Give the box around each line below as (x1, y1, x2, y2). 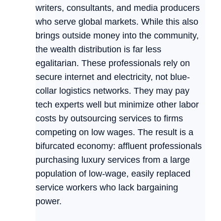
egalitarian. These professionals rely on (36, 58, 190, 69)
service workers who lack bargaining (36, 183, 178, 193)
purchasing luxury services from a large (36, 155, 190, 165)
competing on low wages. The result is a (36, 127, 193, 138)
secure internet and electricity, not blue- (36, 72, 190, 82)
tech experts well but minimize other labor (36, 100, 199, 110)
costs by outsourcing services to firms (36, 113, 183, 124)
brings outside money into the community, (36, 31, 199, 41)
